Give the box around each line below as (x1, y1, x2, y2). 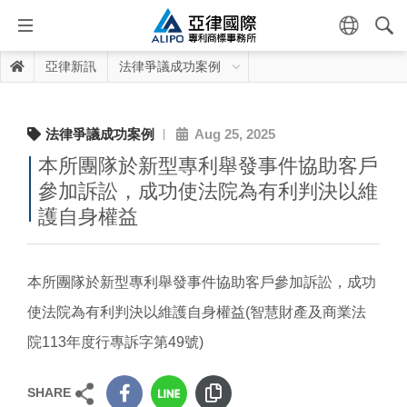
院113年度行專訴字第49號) (27, 334, 203, 350)
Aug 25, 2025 (194, 126, 275, 142)
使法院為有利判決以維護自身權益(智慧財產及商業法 (27, 304, 366, 320)
